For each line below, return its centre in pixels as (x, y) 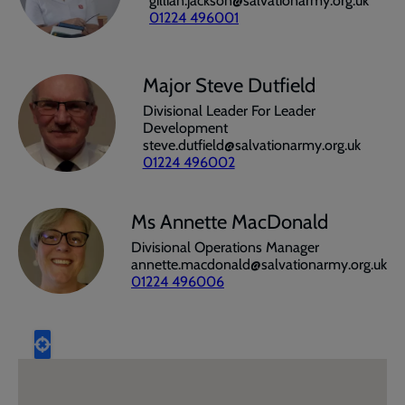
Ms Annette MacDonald (230, 222)
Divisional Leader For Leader (229, 111)
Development (185, 128)
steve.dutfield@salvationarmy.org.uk (251, 146)
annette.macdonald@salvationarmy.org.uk (259, 265)
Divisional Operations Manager (225, 248)
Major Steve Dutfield (229, 86)
